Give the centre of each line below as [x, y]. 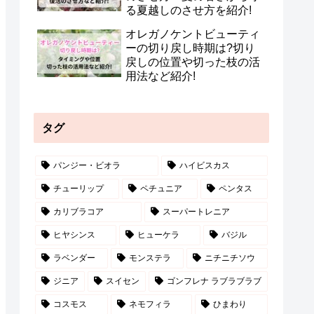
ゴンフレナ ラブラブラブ [214, 281]
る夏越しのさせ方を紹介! [189, 11]
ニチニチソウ [230, 258]
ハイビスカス [204, 165]
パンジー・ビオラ [87, 165]
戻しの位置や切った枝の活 [193, 62]
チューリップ [78, 188]
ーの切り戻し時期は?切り [190, 48]
